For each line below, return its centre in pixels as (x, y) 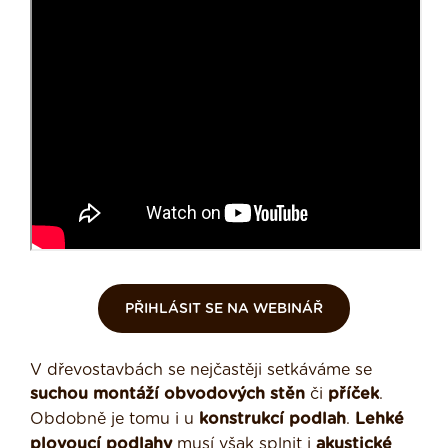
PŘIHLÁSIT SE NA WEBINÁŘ (224, 309)
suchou (59, 394)
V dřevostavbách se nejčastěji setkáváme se (201, 370)
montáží (126, 394)
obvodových (214, 394)
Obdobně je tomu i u (114, 419)
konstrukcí (241, 419)
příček (353, 394)
